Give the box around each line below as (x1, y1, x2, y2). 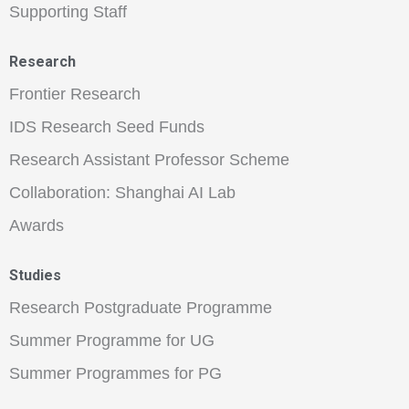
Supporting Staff (9, 3, 127, 22)
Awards (9, 216, 64, 236)
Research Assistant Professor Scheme (9, 151, 289, 170)
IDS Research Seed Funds (9, 118, 204, 137)
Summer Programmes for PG (9, 364, 222, 383)
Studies (9, 267, 61, 285)
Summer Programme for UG (9, 331, 215, 351)
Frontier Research (9, 85, 141, 104)
